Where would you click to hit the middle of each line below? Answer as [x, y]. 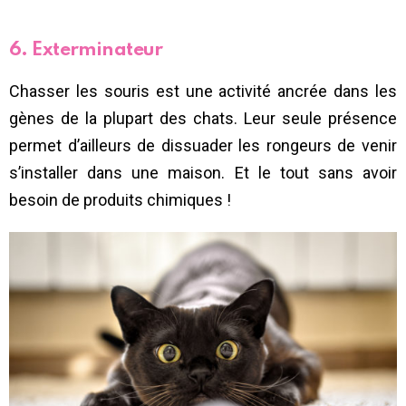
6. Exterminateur [86, 50]
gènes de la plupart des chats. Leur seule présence [203, 118]
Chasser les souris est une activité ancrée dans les [203, 91]
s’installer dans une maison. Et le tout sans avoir [203, 172]
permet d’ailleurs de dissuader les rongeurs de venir [203, 145]
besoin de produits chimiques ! [120, 199]
